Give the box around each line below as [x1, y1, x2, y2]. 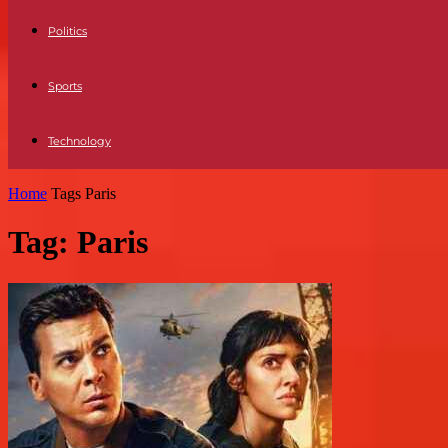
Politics [48, 24, 87, 38]
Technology [48, 134, 111, 148]
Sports [48, 79, 82, 93]
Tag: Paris [8, 224, 148, 261]
